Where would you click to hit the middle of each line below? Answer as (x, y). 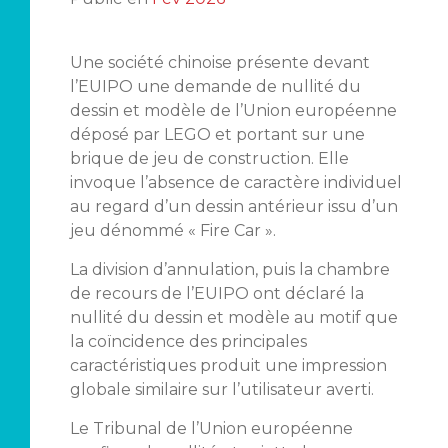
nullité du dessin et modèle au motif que (233, 317)
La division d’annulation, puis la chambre (229, 269)
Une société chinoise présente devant (219, 62)
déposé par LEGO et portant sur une (217, 134)
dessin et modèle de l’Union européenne (233, 110)
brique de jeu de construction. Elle (209, 158)
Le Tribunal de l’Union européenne (211, 428)
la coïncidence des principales (188, 341)
